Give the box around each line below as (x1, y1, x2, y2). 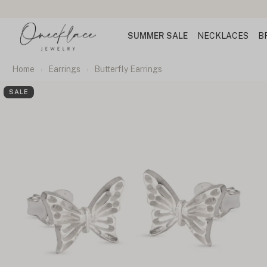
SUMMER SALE (127, 31, 188, 41)
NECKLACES (197, 31, 249, 41)
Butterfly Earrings (94, 64, 162, 74)
